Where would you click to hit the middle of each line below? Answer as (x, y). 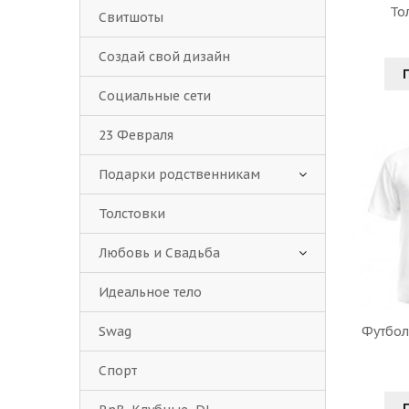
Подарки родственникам (179, 174)
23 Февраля (136, 135)
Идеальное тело (150, 292)
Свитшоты (131, 17)
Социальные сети (155, 96)
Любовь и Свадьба (159, 253)
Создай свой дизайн (164, 57)
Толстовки (132, 214)
